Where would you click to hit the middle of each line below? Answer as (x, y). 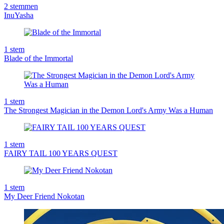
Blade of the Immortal (38, 58)
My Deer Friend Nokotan (44, 196)
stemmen (24, 6)
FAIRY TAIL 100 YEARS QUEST (61, 153)
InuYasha (19, 15)
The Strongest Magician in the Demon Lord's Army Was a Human (108, 110)
